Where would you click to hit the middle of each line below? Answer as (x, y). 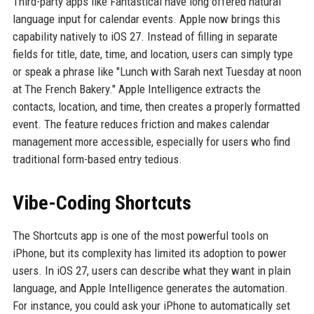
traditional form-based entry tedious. (97, 159)
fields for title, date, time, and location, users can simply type (152, 54)
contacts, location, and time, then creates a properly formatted (156, 107)
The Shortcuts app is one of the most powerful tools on (140, 235)
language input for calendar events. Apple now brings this (146, 19)
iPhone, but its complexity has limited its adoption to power (149, 253)
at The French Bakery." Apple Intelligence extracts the (136, 89)
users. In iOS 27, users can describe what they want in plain (151, 271)
